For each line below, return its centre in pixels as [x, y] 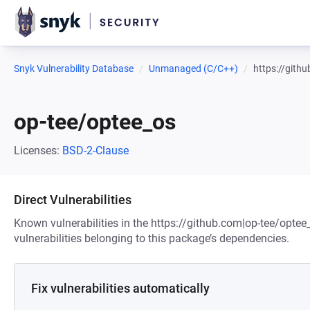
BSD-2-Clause [95, 151]
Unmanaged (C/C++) [193, 69]
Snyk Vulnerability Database [74, 69]
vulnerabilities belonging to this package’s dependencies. [152, 238]
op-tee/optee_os [95, 122]
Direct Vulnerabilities [73, 200]
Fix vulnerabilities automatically [120, 288]
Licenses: [38, 151]
